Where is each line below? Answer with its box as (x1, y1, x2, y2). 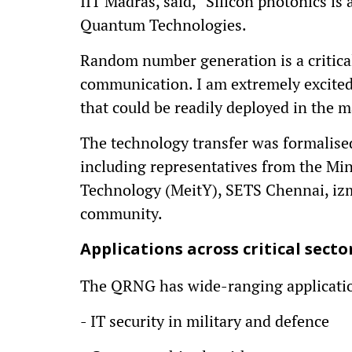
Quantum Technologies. (80, 14, 247, 35)
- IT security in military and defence (80, 310, 329, 332)
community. (80, 203, 163, 224)
